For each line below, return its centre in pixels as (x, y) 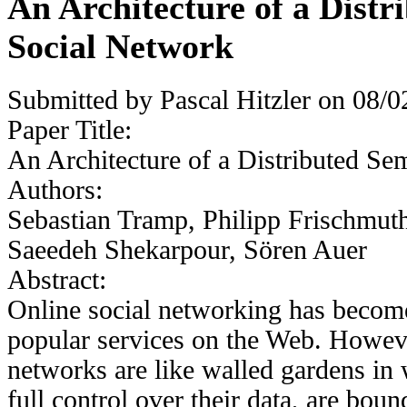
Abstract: (60, 279)
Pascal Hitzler (235, 99)
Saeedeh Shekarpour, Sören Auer (187, 249)
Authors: (59, 189)
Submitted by (84, 99)
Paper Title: (73, 129)
